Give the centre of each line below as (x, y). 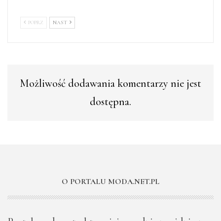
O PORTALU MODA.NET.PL (110, 181)
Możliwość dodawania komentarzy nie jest (110, 84)
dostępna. (110, 102)
